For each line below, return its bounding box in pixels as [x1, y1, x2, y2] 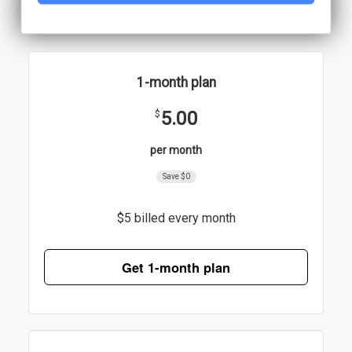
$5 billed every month [116, 210, 236, 225]
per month [150, 143, 202, 156]
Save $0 [162, 171, 190, 181]
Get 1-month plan [122, 258, 230, 277]
